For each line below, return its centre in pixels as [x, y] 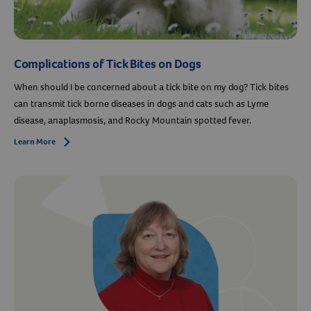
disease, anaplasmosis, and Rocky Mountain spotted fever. [133, 121]
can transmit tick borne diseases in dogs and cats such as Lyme [141, 104]
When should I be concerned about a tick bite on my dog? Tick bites [151, 87]
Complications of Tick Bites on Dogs [108, 64]
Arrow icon [82, 143]
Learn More [35, 142]
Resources [90, 249]
